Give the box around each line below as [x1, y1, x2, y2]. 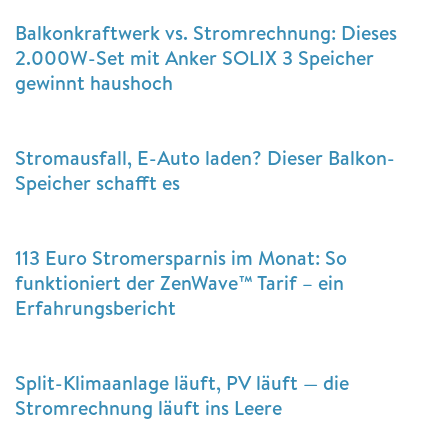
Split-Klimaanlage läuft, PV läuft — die [15, 369, 349, 397]
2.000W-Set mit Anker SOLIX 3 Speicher [15, 44, 374, 72]
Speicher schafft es [15, 169, 180, 197]
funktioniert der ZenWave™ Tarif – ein [15, 269, 344, 297]
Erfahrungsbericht [15, 294, 176, 322]
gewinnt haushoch [15, 69, 173, 97]
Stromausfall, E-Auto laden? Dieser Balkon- [15, 144, 395, 172]
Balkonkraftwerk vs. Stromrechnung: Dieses [15, 19, 397, 47]
